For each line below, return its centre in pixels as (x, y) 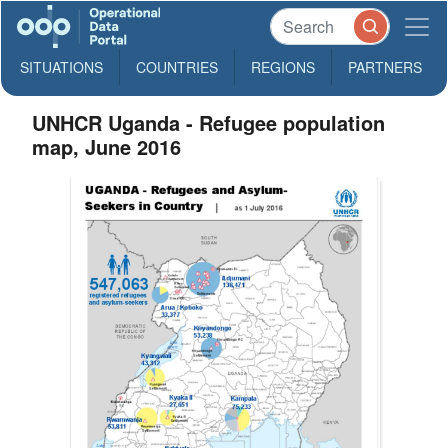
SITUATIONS (61, 67)
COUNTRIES (177, 67)
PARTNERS (385, 67)
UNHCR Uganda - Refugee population (209, 122)
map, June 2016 (107, 146)
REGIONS (283, 67)
